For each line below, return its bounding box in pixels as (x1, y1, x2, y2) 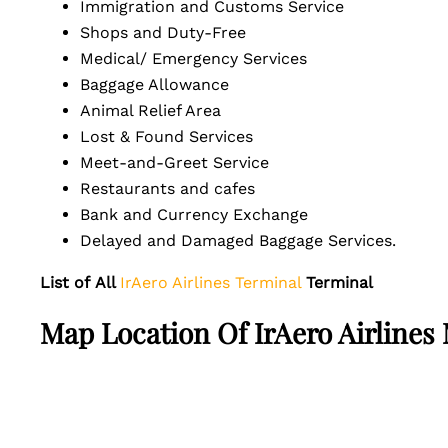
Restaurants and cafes (80, 179, 275, 198)
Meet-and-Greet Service (80, 153, 289, 172)
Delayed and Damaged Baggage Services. (80, 231, 416, 250)
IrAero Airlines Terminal (120, 273, 301, 292)
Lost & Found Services (80, 127, 273, 146)
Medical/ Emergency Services (80, 49, 327, 68)
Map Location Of (40, 314, 254, 351)
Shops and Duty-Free (80, 23, 266, 42)
